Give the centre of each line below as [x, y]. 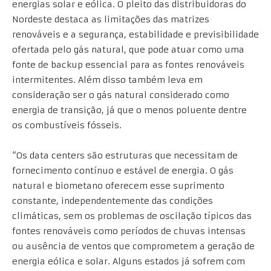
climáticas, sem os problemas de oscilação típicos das [132, 216]
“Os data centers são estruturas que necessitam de [125, 155]
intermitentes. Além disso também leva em [107, 80]
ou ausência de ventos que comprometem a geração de [133, 246]
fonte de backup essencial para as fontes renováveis [128, 64]
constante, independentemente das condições [113, 201]
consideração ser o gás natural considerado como [121, 95]
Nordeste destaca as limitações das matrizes [111, 19]
